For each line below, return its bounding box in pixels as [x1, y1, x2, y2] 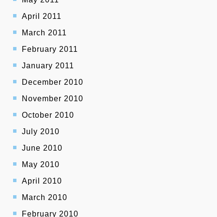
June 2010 [22, 144, 62, 153]
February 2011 [22, 45, 78, 54]
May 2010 [22, 160, 60, 169]
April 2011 [22, 12, 62, 21]
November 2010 [22, 94, 83, 103]
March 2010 [22, 193, 67, 202]
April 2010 [22, 177, 62, 186]
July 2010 [22, 127, 60, 136]
